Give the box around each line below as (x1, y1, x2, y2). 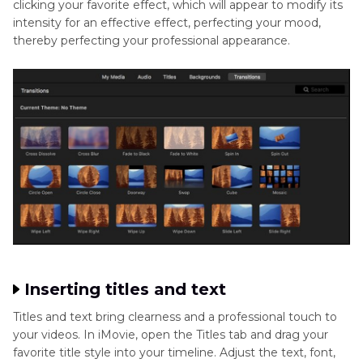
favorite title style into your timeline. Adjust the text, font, (13, 345, 335, 361)
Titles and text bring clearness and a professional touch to (13, 310, 337, 325)
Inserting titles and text (24, 280, 226, 300)
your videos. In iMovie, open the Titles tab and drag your (13, 327, 328, 343)
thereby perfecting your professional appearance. (13, 32, 290, 48)
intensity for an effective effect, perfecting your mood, (13, 15, 321, 30)
